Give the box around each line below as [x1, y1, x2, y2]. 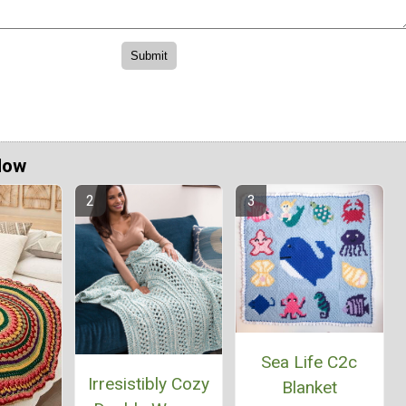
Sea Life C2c [261, 352, 358, 373]
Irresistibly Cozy [87, 372, 209, 394]
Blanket [281, 377, 337, 399]
